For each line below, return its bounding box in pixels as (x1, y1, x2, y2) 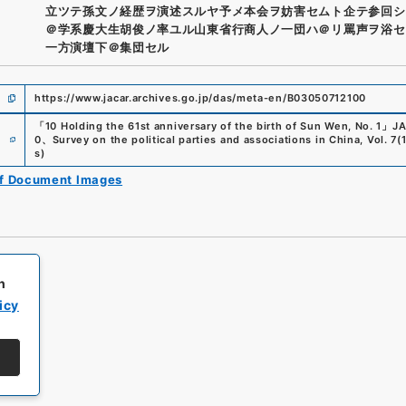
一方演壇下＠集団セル (45, 39, 170, 54)
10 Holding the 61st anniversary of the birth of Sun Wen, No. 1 (44, 119, 382, 132)
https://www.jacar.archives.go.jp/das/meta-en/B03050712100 (34, 92, 366, 104)
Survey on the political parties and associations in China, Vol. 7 (52, 132, 398, 146)
